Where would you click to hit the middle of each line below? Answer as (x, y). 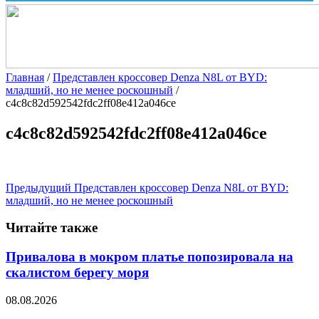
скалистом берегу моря (77, 273)
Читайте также (52, 228)
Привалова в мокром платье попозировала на (150, 257)
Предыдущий (38, 187)
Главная (25, 77)
